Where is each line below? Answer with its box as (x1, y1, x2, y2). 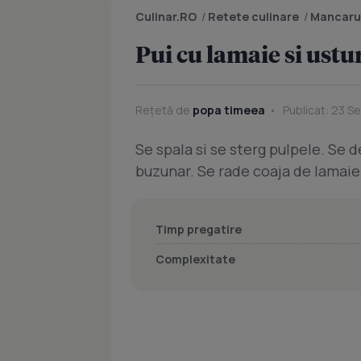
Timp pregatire (156, 222, 242, 237)
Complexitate (156, 251, 235, 267)
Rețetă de (135, 102, 193, 118)
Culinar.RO (135, 9, 197, 24)
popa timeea (193, 102, 265, 118)
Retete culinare (208, 9, 299, 24)
